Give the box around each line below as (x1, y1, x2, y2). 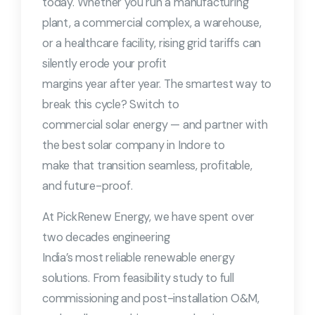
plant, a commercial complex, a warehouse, (42, 15, 262, 31)
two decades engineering (42, 230, 170, 245)
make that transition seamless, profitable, (42, 158, 252, 174)
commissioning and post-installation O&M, (42, 291, 259, 307)
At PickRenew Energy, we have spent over (42, 210, 255, 225)
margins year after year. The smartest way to (42, 77, 272, 92)
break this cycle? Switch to (42, 97, 179, 112)
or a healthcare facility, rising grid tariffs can (42, 36, 262, 51)
